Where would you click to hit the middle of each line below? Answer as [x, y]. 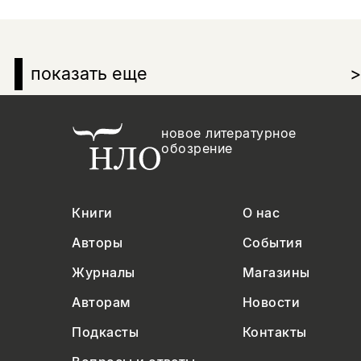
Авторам [102, 303]
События [272, 243]
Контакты [274, 332]
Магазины [276, 273]
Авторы [98, 243]
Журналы [104, 273]
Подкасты [106, 332]
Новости [271, 303]
